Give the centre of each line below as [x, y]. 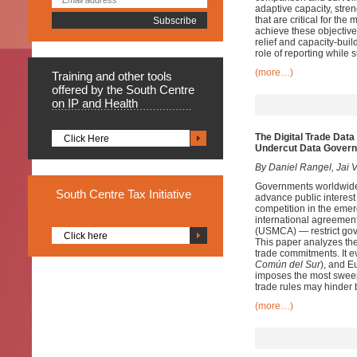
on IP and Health [95, 103]
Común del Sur [288, 265]
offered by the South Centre [123, 90]
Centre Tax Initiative [140, 194]
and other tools [134, 76]
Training [74, 76]
